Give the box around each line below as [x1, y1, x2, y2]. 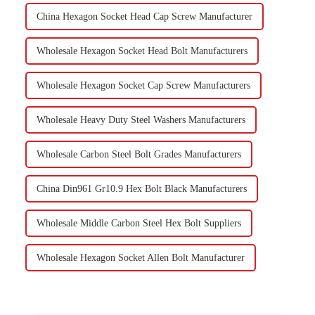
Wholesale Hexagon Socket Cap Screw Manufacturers [37, 80, 251, 91]
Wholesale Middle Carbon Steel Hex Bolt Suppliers [37, 218, 242, 229]
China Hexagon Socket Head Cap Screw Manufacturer [37, 11, 253, 22]
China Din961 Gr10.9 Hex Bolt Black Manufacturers [37, 184, 247, 195]
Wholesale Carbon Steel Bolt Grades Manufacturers [37, 149, 242, 160]
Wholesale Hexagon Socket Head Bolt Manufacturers [37, 46, 248, 57]
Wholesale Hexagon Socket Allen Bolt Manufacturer [37, 252, 245, 264]
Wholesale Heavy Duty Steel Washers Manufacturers [37, 115, 246, 126]
